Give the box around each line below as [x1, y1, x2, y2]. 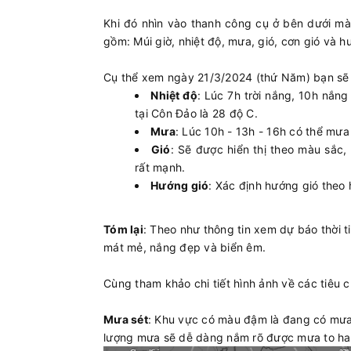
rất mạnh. [135, 161, 186, 175]
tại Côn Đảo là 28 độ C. [135, 107, 258, 121]
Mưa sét [103, 313, 148, 327]
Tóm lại [103, 223, 143, 237]
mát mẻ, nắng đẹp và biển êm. [103, 241, 266, 255]
